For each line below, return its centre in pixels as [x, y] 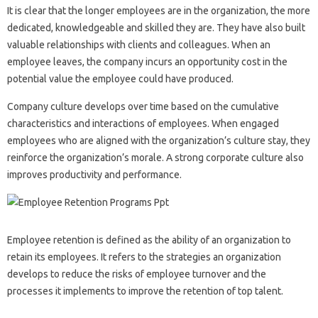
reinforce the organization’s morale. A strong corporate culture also [155, 157]
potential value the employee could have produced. [120, 78]
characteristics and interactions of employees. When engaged [143, 123]
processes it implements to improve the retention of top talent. [145, 291]
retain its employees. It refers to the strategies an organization [144, 257]
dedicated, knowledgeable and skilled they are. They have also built [156, 27]
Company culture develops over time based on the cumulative [143, 106]
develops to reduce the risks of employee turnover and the [137, 274]
